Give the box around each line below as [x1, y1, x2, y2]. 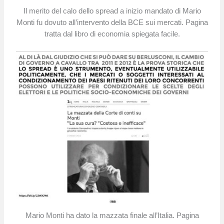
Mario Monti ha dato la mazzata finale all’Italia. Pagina [25, 211, 199, 219]
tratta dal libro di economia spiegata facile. [44, 30, 180, 38]
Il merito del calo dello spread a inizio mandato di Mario [23, 7, 201, 15]
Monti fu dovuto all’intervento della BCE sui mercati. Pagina [16, 18, 208, 27]
